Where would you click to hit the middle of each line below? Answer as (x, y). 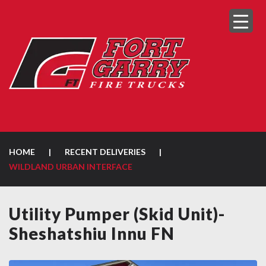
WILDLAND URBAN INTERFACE (71, 167)
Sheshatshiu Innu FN (92, 233)
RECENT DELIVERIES (105, 152)
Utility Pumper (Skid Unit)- (117, 214)
